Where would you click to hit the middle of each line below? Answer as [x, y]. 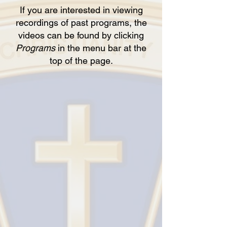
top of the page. [81, 61]
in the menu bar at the [101, 48]
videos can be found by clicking [81, 35]
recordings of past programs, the [81, 23]
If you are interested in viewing [81, 10]
